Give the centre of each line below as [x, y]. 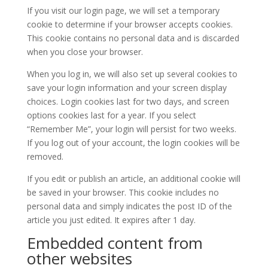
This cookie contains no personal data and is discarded [133, 38]
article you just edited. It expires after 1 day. [111, 220]
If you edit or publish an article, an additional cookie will [133, 179]
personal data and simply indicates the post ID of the [129, 206]
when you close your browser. [85, 52]
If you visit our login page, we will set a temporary [123, 10]
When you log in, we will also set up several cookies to [132, 74]
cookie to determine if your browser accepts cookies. [130, 24]
